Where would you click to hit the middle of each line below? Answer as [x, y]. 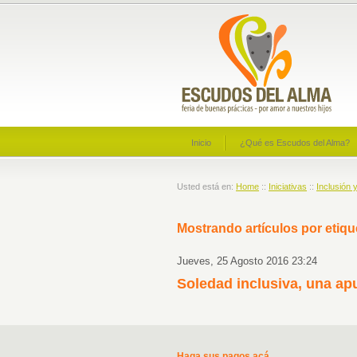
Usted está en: [206, 186]
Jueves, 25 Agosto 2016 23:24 [247, 261]
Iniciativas [288, 186]
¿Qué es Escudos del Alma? [295, 143]
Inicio [201, 143]
